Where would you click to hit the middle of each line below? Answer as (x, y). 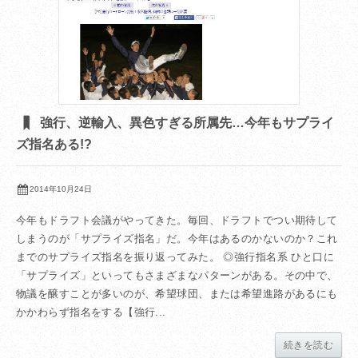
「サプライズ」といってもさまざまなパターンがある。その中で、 (177, 276)
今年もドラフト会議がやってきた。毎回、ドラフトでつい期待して (177, 221)
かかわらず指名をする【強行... (91, 312)
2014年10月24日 (61, 189)
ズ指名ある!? (54, 144)
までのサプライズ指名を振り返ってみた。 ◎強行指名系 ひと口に (175, 257)
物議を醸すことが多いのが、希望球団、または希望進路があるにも (177, 294)
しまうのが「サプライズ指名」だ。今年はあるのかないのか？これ (177, 239)
